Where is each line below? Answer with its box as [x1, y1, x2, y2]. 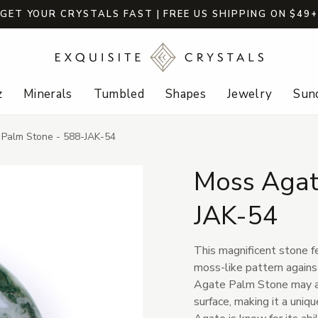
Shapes [165, 86, 207, 103]
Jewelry [227, 86, 273, 103]
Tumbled [93, 86, 144, 103]
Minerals [23, 86, 72, 103]
